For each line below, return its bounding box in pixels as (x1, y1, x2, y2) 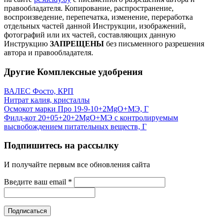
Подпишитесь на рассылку (4, 140, 119, 151)
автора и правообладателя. (4, 48, 93, 57)
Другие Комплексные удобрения (4, 66, 143, 77)
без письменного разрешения (104, 39, 204, 48)
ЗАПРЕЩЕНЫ (50, 39, 104, 48)
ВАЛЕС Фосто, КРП (4, 86, 74, 95)
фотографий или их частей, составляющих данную (4, 31, 176, 39)
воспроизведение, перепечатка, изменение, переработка (4, 13, 193, 22)
